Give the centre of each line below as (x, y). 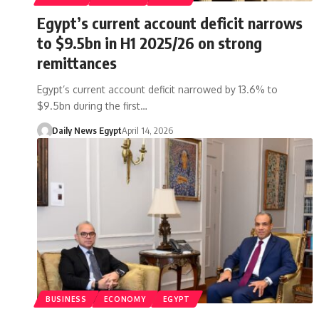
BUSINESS (66, 299)
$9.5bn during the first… (92, 105)
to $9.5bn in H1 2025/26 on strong (150, 42)
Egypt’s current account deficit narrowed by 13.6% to (157, 89)
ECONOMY (125, 299)
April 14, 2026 (147, 130)
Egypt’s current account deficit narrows (170, 22)
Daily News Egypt (87, 130)
